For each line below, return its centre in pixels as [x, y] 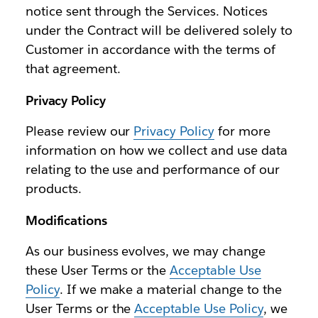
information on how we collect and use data [156, 150]
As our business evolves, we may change [146, 251]
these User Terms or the [98, 270]
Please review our [79, 131]
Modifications [66, 221]
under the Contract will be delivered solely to [159, 31]
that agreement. [73, 69]
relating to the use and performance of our [152, 170]
